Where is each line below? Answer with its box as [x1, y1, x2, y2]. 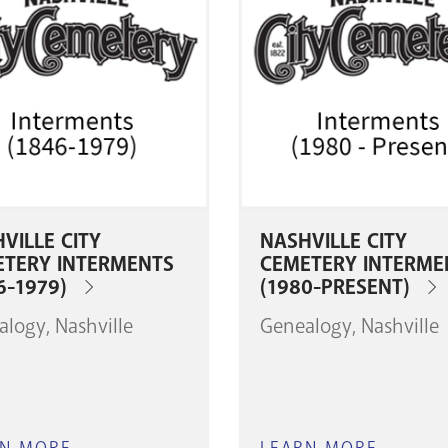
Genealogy [260, 312, 352, 339]
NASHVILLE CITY [260, 228, 407, 256]
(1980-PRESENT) [260, 274, 410, 302]
